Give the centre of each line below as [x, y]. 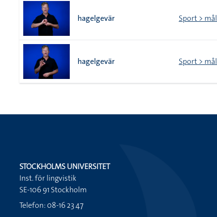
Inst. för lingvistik [48, 178]
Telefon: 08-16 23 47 [51, 205]
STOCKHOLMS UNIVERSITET [65, 166]
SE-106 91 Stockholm [53, 190]
